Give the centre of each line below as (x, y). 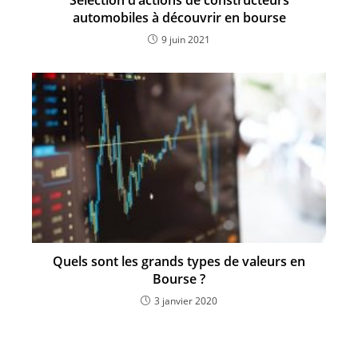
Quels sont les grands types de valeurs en (179, 261)
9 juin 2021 (186, 40)
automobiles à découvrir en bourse (179, 18)
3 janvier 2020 (186, 300)
